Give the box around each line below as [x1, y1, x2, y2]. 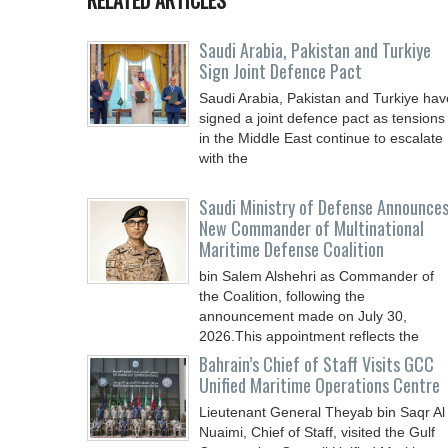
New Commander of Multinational [199, 215, 424, 241]
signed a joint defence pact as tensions [199, 110, 445, 126]
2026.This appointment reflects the [199, 328, 419, 344]
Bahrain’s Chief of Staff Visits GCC [199, 351, 434, 377]
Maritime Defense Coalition [199, 236, 384, 262]
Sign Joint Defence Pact [199, 58, 362, 84]
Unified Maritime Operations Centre [199, 372, 440, 398]
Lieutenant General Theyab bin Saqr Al [199, 404, 445, 420]
